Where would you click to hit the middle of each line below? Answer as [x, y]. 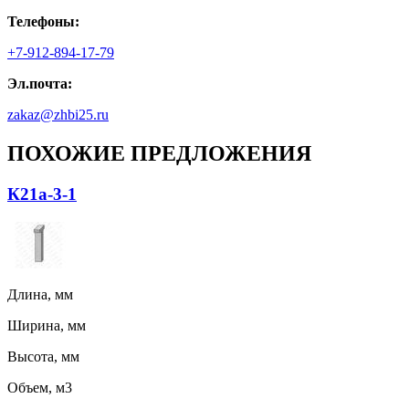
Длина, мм [40, 294]
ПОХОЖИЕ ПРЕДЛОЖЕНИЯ [159, 154]
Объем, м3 [40, 387]
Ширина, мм [47, 325]
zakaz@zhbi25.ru [58, 115]
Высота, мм [43, 356]
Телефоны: [43, 22]
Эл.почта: [40, 84]
